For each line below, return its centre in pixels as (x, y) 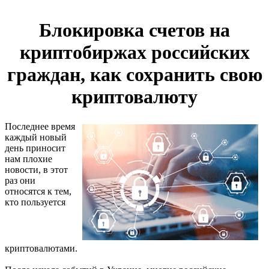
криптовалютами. (41, 248)
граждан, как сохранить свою (134, 75)
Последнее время (40, 126)
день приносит (35, 148)
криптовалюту (134, 97)
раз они (20, 180)
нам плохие (29, 159)
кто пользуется (35, 202)
